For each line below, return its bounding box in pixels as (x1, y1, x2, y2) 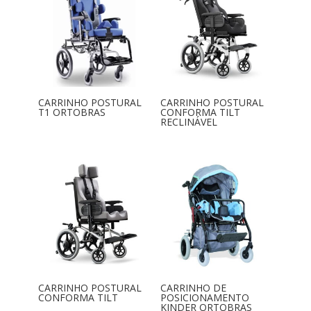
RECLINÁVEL (160, 115, 217, 129)
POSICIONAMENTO (160, 290, 249, 304)
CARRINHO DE (160, 280, 226, 294)
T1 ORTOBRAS (37, 106, 106, 119)
